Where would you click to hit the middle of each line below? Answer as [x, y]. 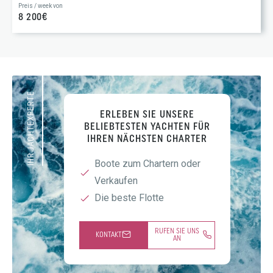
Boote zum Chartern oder [147, 163]
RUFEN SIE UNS [177, 231]
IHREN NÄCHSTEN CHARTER [147, 139]
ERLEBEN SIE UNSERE [147, 115]
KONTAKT [108, 235]
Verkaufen [116, 180]
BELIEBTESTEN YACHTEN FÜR [147, 127]
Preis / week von [41, 5]
